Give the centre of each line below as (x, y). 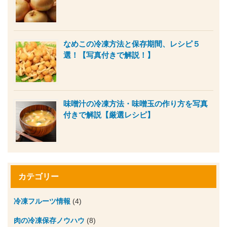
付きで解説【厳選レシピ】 (109, 115)
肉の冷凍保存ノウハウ (49, 220)
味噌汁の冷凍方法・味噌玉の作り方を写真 (136, 103)
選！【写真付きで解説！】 (109, 55)
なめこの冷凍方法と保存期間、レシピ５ (132, 44)
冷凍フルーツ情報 (42, 201)
